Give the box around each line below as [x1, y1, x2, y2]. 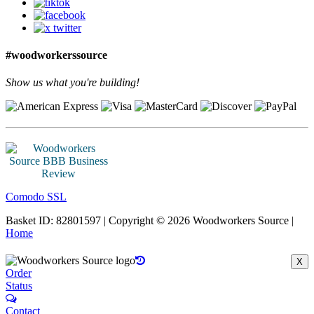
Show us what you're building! [6, 76, 139, 89]
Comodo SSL [6, 191, 67, 203]
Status [6, 280, 32, 292]
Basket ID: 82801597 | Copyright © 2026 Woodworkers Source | [6, 214, 294, 227]
